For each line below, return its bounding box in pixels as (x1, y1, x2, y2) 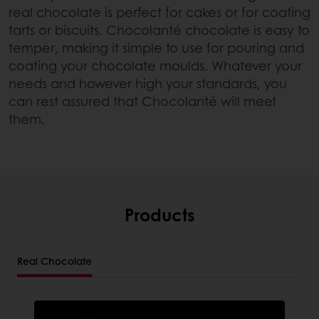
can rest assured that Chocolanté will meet (9, 91, 276, 110)
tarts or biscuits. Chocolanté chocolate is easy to (9, 20, 310, 39)
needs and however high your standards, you (9, 73, 287, 93)
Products (124, 202, 195, 226)
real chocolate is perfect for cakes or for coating (9, 2, 310, 21)
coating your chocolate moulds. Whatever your (9, 56, 302, 75)
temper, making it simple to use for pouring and (9, 38, 304, 57)
